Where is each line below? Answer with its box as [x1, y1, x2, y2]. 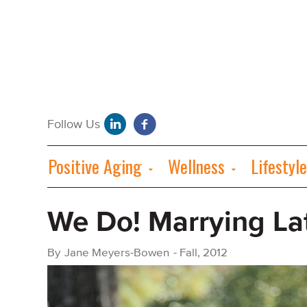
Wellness [168, 153, 225, 180]
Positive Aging [48, 153, 142, 180]
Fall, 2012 [180, 245, 228, 260]
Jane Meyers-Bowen [64, 245, 169, 260]
